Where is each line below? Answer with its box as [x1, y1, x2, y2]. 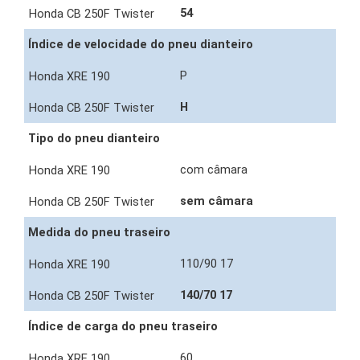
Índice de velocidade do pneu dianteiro [28, 37, 253, 52]
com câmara [180, 162, 251, 178]
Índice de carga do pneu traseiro [28, 319, 218, 334]
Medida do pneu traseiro [28, 225, 170, 240]
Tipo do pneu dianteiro [28, 131, 160, 146]
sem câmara [180, 194, 256, 209]
